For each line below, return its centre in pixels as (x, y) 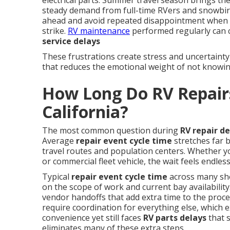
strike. (55, 31)
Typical (57, 177)
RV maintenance (99, 31)
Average (59, 141)
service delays (71, 41)
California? (85, 112)
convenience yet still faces (93, 218)
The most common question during (111, 130)
